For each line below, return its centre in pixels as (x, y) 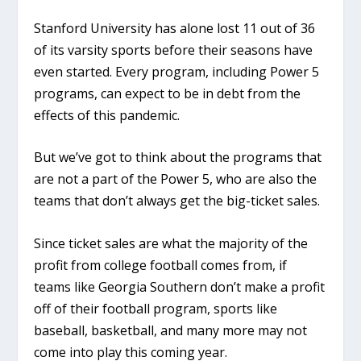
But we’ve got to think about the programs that (178, 158)
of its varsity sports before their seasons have (174, 50)
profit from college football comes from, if (161, 265)
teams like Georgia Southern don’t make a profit (180, 286)
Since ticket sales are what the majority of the (171, 243)
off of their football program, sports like (156, 308)
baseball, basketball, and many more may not (171, 330)
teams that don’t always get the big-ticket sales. (177, 201)
